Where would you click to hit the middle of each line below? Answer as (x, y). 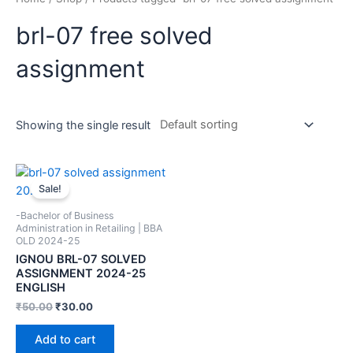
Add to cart (65, 340)
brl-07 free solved (114, 35)
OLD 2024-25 (48, 240)
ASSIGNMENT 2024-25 (81, 274)
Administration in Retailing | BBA (89, 228)
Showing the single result (83, 126)
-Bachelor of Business (65, 215)
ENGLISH (41, 288)
